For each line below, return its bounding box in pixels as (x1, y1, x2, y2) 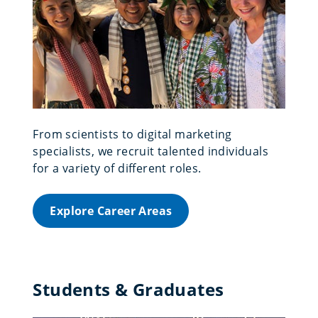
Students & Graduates (33, 277, 224, 301)
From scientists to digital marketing (33, 126, 232, 142)
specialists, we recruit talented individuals (33, 143, 269, 159)
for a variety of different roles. (33, 160, 202, 176)
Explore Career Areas (50, 202, 172, 219)
